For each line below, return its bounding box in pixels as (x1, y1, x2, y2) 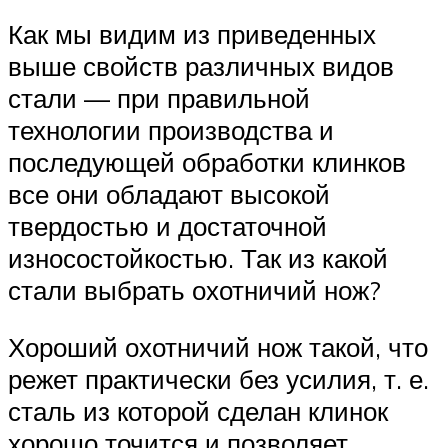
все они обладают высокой (8, 177, 330, 210)
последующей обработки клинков (8, 145, 406, 178)
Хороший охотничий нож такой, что (8, 331, 428, 364)
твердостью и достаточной (8, 209, 327, 242)
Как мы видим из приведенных (8, 17, 376, 50)
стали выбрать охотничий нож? (8, 273, 381, 306)
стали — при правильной (8, 81, 310, 114)
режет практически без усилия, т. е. (8, 363, 429, 396)
